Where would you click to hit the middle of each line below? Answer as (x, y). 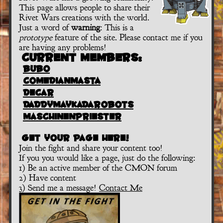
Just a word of (45, 27)
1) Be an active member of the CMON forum (98, 168)
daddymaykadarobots (78, 105)
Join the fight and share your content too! (91, 148)
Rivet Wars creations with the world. (84, 17)
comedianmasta (62, 81)
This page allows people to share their (84, 7)
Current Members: (82, 57)
